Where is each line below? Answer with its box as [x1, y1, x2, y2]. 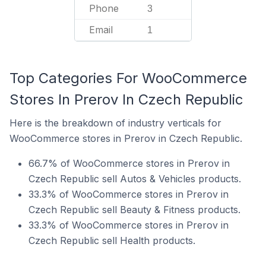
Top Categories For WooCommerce [9, 69, 247, 87]
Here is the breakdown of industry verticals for [9, 117, 221, 129]
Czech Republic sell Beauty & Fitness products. [28, 204, 240, 216]
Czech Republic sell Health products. [28, 235, 195, 246]
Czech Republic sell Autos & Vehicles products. [28, 173, 241, 185]
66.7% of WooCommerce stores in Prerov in [28, 157, 230, 169]
